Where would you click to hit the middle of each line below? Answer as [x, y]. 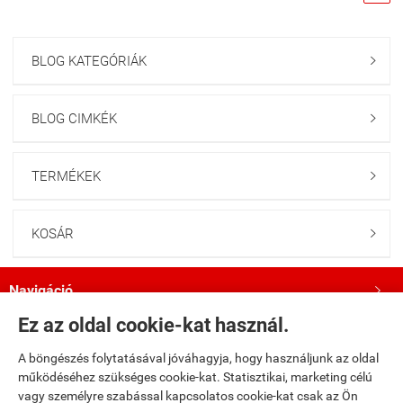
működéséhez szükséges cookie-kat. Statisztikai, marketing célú [195, 377]
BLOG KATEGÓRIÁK [89, 61]
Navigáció [41, 290]
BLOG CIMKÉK [74, 119]
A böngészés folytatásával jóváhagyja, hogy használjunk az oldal [198, 358]
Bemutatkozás [56, 385]
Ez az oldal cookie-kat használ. [153, 325]
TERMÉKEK [66, 176]
